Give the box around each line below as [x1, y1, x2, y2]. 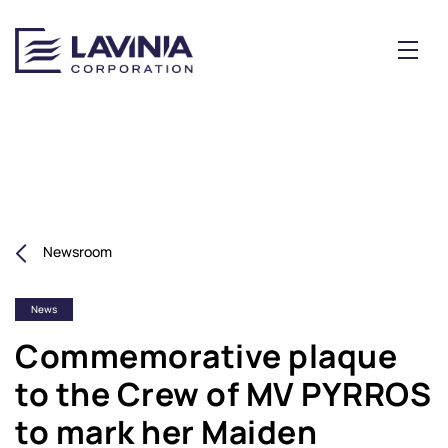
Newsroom [43, 242, 112, 262]
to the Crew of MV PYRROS [15, 371, 431, 416]
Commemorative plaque [15, 333, 397, 378]
